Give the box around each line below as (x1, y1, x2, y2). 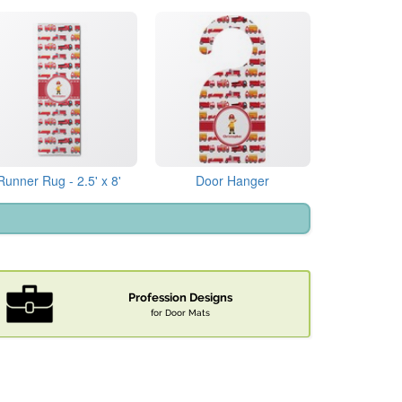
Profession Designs (128, 291, 232, 305)
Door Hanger (196, 171, 270, 190)
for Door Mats (151, 307, 210, 319)
